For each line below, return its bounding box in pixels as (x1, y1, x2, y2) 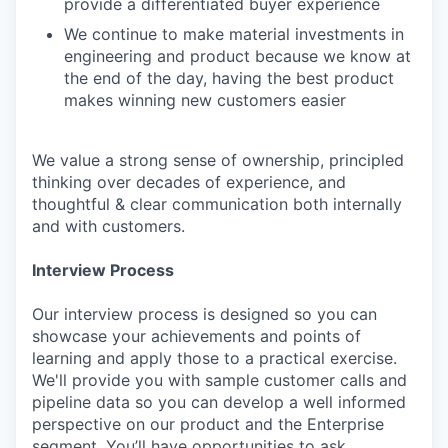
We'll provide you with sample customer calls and (32, 370, 407, 390)
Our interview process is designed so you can (32, 304, 377, 324)
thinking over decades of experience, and (32, 172, 346, 192)
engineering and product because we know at (64, 46, 411, 66)
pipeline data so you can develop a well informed (32, 392, 406, 412)
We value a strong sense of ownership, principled (32, 150, 404, 170)
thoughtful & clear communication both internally (32, 194, 402, 214)
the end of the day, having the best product (64, 68, 394, 88)
